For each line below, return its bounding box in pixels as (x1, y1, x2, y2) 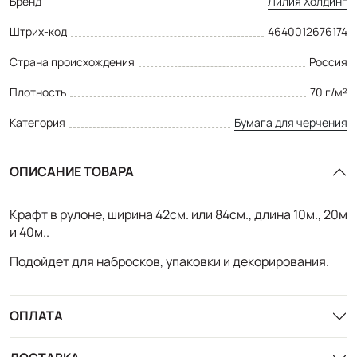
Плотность (10, 84, 66, 100)
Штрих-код (10, 23, 67, 39)
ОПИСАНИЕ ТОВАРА (10, 163, 134, 181)
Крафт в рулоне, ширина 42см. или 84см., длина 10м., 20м (10, 205, 347, 223)
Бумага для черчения (234, 114, 347, 130)
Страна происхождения (10, 53, 135, 69)
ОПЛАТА (10, 307, 63, 325)
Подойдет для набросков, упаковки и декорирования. (10, 252, 329, 270)
